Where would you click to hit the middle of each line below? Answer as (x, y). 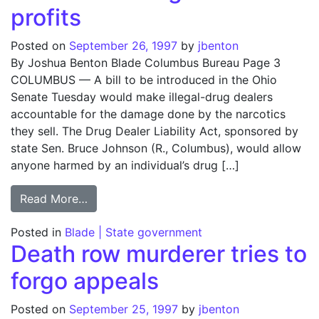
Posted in (38, 232)
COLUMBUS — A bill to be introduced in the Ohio (144, 80)
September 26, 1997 (123, 46)
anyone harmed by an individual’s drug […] (125, 165)
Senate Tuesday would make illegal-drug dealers (142, 97)
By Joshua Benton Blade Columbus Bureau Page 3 (146, 63)
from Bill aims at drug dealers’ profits (187, 198)
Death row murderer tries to (159, 254)
